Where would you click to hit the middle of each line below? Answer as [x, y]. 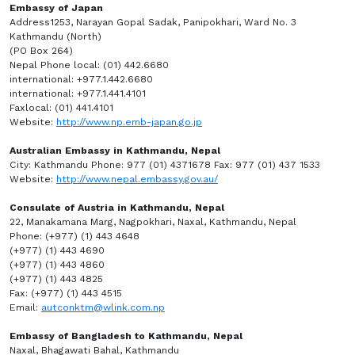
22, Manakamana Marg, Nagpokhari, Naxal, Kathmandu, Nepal [153, 222]
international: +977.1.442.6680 [83, 79]
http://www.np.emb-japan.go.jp [129, 122]
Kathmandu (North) [55, 36]
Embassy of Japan [56, 8]
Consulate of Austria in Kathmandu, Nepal [118, 208]
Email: [25, 307]
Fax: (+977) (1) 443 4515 [66, 293]
